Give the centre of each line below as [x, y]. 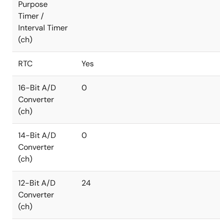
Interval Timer [43, 28]
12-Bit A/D [37, 183]
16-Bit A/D [37, 88]
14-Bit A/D [37, 135]
